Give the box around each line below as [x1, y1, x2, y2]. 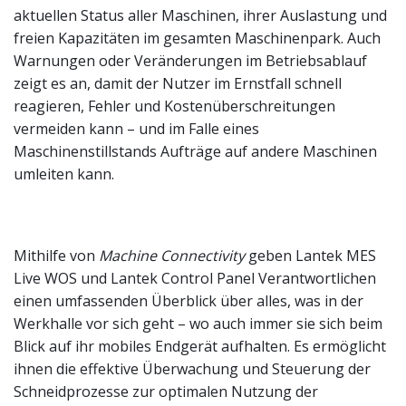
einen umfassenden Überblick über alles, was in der [14, 291, 363, 312]
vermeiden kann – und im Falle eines [14, 119, 259, 140]
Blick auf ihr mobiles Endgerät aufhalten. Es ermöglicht [14, 336, 386, 357]
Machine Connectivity [99, 246, 245, 266]
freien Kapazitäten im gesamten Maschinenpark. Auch [14, 28, 381, 49]
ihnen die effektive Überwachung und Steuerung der [14, 359, 371, 380]
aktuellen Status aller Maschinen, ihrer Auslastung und [14, 5, 387, 26]
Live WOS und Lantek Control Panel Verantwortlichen [14, 268, 376, 289]
